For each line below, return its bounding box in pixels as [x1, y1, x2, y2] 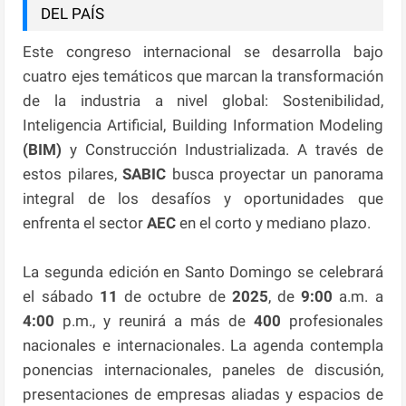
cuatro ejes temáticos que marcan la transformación [23, 66, 383, 85]
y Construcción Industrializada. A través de [62, 140, 383, 159]
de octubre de [117, 286, 232, 305]
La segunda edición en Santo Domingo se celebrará [23, 262, 383, 281]
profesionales [288, 311, 383, 330]
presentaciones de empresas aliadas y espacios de [23, 384, 383, 403]
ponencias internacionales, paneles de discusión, [23, 360, 383, 379]
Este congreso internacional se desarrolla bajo [23, 42, 383, 61]
